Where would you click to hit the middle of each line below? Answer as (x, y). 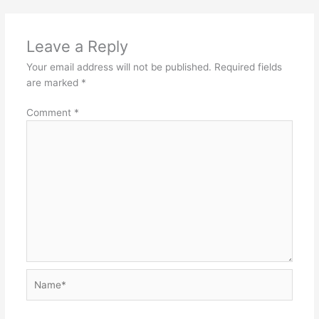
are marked (53, 82)
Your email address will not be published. (119, 67)
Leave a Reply (77, 46)
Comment (50, 113)
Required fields (248, 67)
